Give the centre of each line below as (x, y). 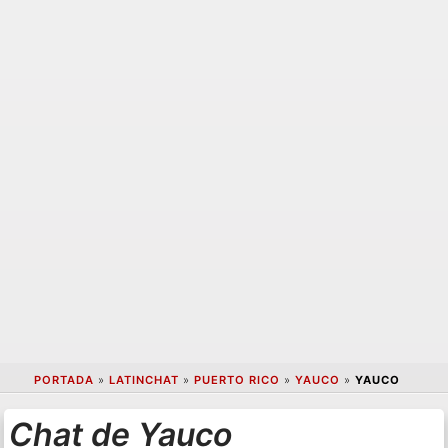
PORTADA (63, 380)
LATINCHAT (143, 380)
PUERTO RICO (236, 380)
